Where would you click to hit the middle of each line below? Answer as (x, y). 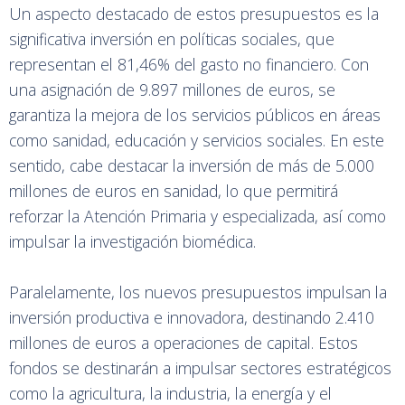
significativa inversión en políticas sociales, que (172, 39)
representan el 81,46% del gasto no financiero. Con (189, 64)
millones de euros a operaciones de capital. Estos (184, 343)
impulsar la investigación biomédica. (132, 241)
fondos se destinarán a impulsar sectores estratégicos (200, 368)
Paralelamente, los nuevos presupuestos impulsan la (198, 292)
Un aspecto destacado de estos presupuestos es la (194, 14)
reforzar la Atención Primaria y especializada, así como (198, 216)
